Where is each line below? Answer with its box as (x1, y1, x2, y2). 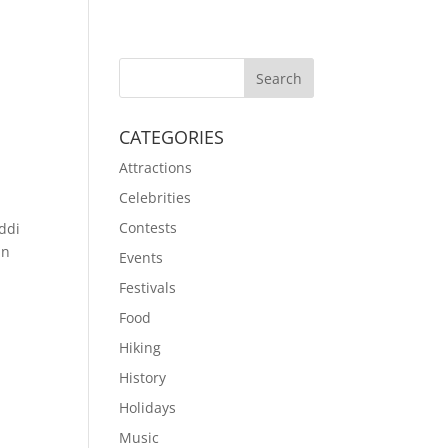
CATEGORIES (119, 125, 225, 149)
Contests (119, 218, 178, 237)
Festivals (119, 278, 177, 297)
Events (119, 248, 164, 267)
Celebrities (119, 188, 192, 207)
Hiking (119, 338, 162, 357)
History (119, 368, 167, 387)
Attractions (119, 158, 193, 177)
